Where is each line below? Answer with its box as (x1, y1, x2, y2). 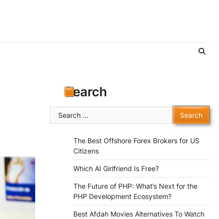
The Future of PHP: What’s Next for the (73, 182, 197, 191)
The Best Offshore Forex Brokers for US (73, 136, 199, 145)
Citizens (73, 147, 99, 155)
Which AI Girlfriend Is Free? (73, 164, 159, 173)
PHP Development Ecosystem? (73, 192, 172, 201)
